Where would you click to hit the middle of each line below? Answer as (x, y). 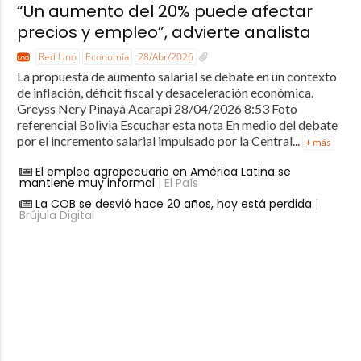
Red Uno (57, 57)
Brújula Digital (56, 215)
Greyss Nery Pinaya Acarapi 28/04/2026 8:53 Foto (157, 108)
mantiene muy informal (87, 183)
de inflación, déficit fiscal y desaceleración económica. (165, 92)
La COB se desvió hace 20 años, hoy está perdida (173, 203)
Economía (107, 57)
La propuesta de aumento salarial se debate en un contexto (176, 76)
